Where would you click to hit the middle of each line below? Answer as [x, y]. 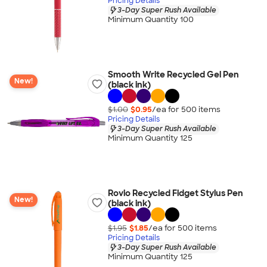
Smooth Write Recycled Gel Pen [173, 74]
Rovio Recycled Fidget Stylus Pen [175, 193]
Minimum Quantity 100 [150, 20]
